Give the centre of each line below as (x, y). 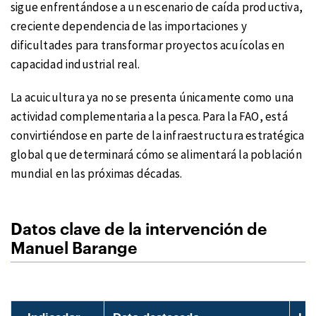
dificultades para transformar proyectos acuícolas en (148, 45)
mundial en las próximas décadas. (97, 173)
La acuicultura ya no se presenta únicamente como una (152, 97)
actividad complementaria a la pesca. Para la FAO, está (149, 116)
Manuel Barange (74, 248)
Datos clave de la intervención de (139, 229)
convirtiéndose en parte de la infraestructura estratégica (158, 135)
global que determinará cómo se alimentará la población (156, 154)
